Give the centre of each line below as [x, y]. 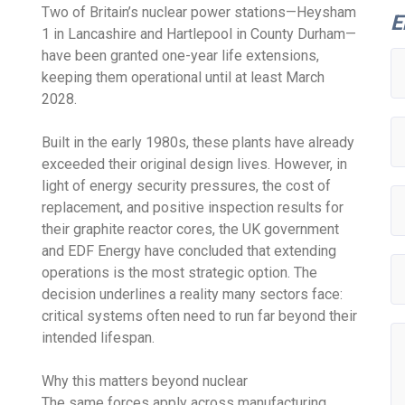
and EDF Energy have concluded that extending [189, 250]
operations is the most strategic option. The [180, 272]
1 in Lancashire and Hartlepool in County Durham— [199, 33]
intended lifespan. [99, 337]
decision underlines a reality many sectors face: [193, 294]
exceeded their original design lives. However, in [195, 164]
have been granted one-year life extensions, [181, 55]
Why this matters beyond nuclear [145, 381]
